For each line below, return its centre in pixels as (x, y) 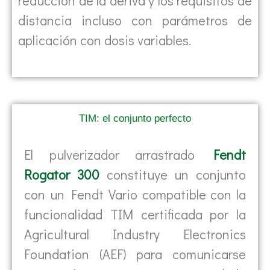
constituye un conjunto (172, 175)
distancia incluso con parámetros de (135, 20)
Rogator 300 (62, 175)
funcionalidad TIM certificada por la (135, 215)
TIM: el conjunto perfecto (135, 119)
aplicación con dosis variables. (105, 40)
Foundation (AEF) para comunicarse (135, 254)
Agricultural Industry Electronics (135, 234)
